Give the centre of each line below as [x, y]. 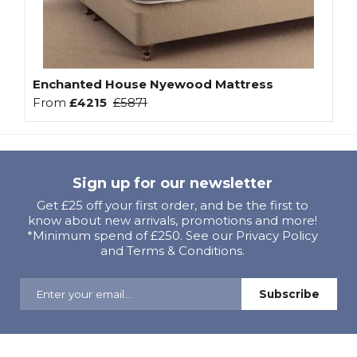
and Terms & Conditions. [173, 251]
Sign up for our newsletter [173, 184]
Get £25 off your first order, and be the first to [173, 206]
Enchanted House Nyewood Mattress [153, 84]
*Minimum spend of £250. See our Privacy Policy [173, 236]
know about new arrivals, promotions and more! [173, 221]
